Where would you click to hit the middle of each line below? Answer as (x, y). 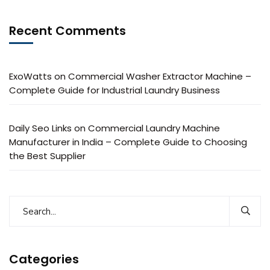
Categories (44, 259)
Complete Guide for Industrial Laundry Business (115, 90)
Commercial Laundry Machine (154, 128)
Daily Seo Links (40, 128)
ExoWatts (30, 76)
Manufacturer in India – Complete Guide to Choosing (128, 142)
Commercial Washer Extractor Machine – (160, 76)
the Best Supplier (47, 156)
